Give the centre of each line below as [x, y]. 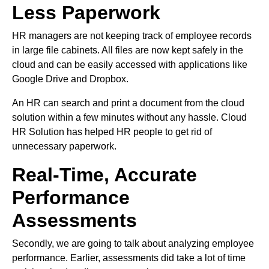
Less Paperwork [86, 13]
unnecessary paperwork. [64, 146]
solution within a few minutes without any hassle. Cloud [129, 117]
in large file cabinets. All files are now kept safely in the [128, 50]
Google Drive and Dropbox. [70, 79]
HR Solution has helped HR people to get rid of [112, 132]
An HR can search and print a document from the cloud [128, 103]
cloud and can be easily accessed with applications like [130, 65]
